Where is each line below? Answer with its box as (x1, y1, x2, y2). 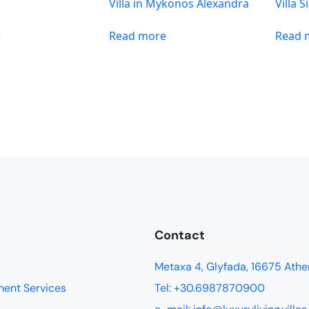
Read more (109, 28, 167, 43)
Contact (154, 227, 205, 244)
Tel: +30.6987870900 (154, 281, 265, 296)
